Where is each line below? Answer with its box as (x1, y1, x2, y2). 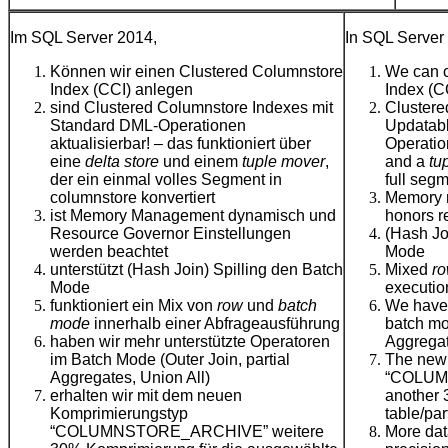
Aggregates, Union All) (50, 369, 210, 387)
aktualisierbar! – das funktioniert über (50, 135, 311, 153)
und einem (163, 153, 238, 171)
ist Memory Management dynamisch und (50, 207, 336, 225)
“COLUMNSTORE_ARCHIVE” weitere (50, 423, 324, 441)
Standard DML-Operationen (50, 117, 246, 135)
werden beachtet (50, 243, 168, 261)
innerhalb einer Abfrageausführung (90, 315, 340, 333)
